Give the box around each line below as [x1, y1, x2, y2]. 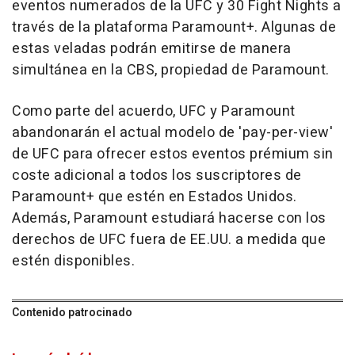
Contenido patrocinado [12, 304, 132, 322]
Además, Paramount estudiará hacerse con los [12, 208, 326, 230]
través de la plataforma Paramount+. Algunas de [12, 17, 336, 39]
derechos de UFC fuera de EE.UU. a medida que [12, 229, 326, 251]
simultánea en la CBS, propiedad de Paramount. [12, 59, 330, 82]
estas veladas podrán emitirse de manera [12, 38, 292, 60]
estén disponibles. [12, 250, 135, 273]
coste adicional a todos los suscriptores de [12, 165, 302, 187]
